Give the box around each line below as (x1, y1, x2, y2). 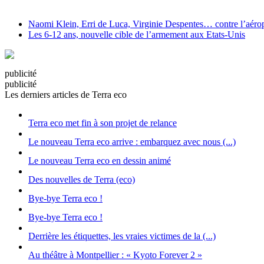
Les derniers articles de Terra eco (5, 90, 127, 100)
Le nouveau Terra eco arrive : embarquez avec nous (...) (28, 137, 236, 147)
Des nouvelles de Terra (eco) (28, 174, 135, 185)
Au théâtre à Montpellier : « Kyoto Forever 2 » (28, 250, 202, 260)
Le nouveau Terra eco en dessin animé (28, 156, 171, 166)
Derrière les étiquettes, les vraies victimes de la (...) (28, 231, 216, 242)
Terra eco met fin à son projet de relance (28, 118, 177, 128)
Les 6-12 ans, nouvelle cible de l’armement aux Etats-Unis (28, 29, 245, 40)
